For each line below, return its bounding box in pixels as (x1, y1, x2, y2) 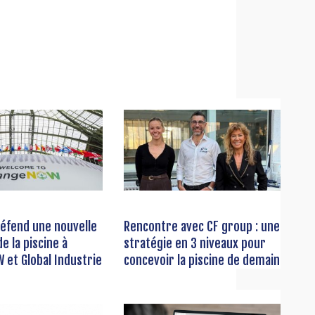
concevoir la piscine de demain (123, 252, 280, 269)
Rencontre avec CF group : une (123, 219, 280, 235)
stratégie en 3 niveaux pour (123, 236, 266, 252)
